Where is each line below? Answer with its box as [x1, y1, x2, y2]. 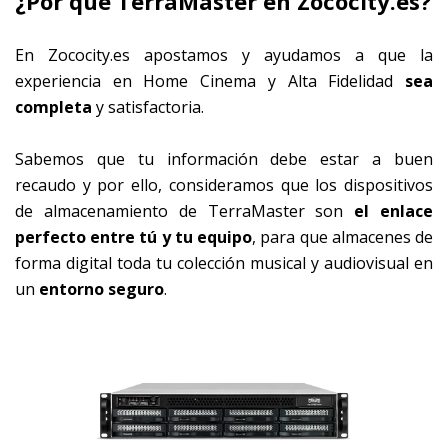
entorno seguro [39, 278, 164, 301]
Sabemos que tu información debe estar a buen [15, 148, 433, 171]
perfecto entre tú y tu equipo [15, 226, 253, 249]
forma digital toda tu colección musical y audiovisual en [15, 252, 433, 275]
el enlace [354, 200, 434, 223]
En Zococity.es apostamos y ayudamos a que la [15, 44, 433, 67]
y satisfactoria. [92, 96, 204, 119]
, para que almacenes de [252, 226, 434, 249]
